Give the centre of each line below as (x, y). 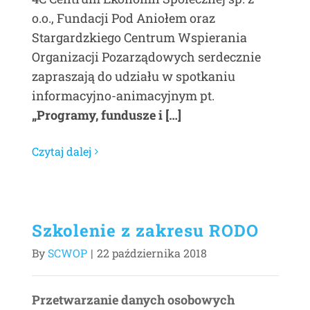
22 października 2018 (152, 253)
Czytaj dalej (62, 151)
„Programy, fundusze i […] (107, 115)
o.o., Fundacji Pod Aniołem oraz (124, 18)
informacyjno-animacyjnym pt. (123, 95)
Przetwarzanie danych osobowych (133, 300)
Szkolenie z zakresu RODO (145, 230)
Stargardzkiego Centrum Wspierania (139, 37)
